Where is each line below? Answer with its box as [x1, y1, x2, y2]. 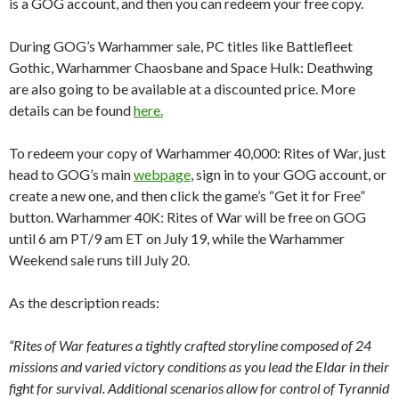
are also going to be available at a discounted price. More [9, 79, 355, 97]
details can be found [9, 101, 134, 118]
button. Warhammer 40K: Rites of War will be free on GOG [9, 208, 366, 225]
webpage [134, 165, 191, 183]
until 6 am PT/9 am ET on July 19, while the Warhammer [9, 229, 345, 247]
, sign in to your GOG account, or [191, 165, 387, 183]
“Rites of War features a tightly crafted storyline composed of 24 [9, 336, 371, 354]
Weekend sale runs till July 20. [9, 250, 190, 268]
